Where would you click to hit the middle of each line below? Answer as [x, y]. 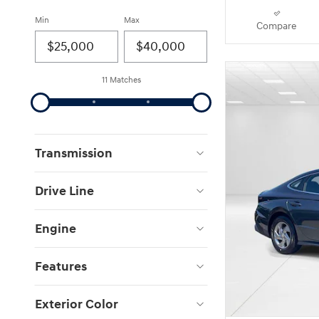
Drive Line [64, 191]
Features [61, 266]
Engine [56, 229]
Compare [277, 26]
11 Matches [121, 80]
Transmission [74, 153]
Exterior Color [77, 304]
